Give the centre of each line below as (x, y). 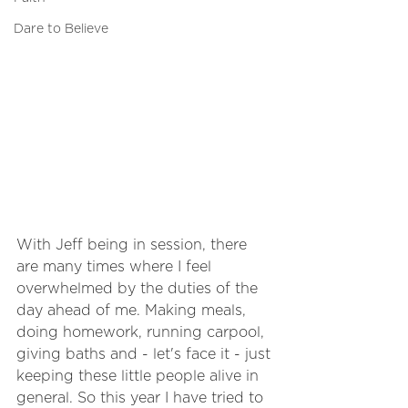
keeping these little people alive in (140, 376)
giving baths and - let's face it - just (146, 354)
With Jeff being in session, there (134, 245)
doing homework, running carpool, (143, 332)
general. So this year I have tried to (142, 398)
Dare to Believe (61, 29)
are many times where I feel (116, 267)
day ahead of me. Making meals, (133, 311)
